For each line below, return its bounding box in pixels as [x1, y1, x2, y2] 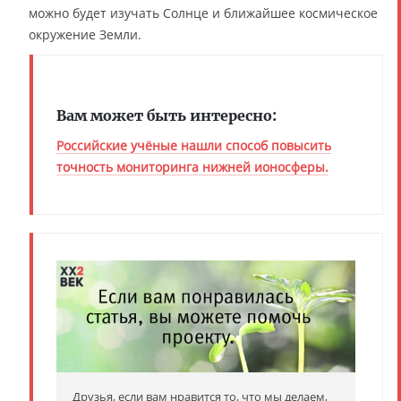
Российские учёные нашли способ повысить [56, 137, 331, 155]
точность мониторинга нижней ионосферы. [56, 158, 328, 176]
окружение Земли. [29, 26, 141, 44]
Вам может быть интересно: [56, 107, 277, 125]
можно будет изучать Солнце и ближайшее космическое [29, 4, 378, 22]
